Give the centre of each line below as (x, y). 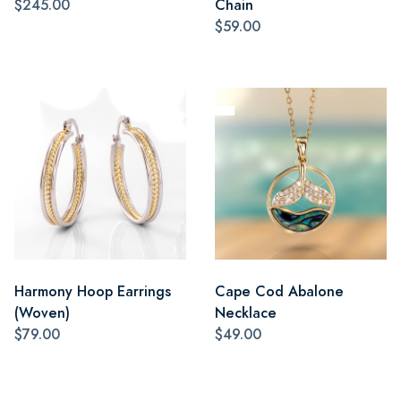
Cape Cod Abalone (279, 291)
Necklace (246, 312)
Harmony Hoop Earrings (93, 291)
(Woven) (42, 312)
